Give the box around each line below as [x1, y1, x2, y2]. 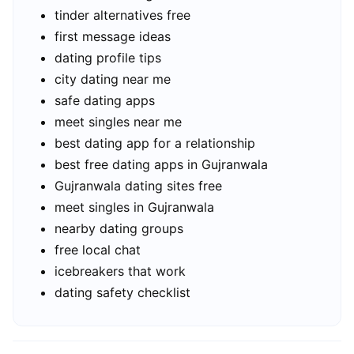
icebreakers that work [55, 263, 186, 280]
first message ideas [55, 28, 171, 45]
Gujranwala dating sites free [55, 178, 222, 194]
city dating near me [55, 71, 171, 88]
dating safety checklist [55, 284, 190, 301]
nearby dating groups [55, 220, 183, 237]
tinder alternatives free [55, 7, 190, 24]
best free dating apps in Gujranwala [55, 156, 268, 173]
